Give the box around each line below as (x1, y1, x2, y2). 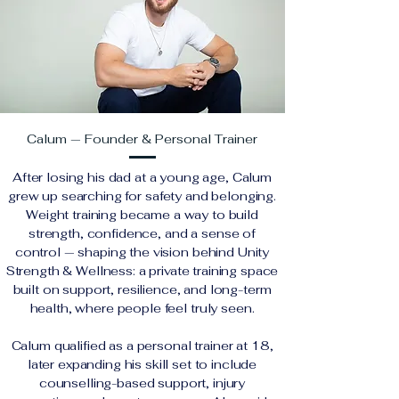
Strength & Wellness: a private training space (5, 263, 279, 279)
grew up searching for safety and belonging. (8, 188, 276, 204)
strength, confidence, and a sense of (28, 225, 256, 241)
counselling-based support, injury (38, 375, 246, 391)
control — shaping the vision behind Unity (14, 244, 270, 260)
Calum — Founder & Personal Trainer (27, 131, 257, 147)
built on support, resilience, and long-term (12, 281, 272, 297)
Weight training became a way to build (26, 207, 258, 223)
